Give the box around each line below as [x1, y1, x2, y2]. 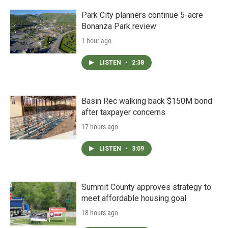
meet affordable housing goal [81, 193, 186, 204]
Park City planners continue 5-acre [81, 10, 203, 20]
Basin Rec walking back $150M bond [81, 96, 212, 106]
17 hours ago [81, 123, 118, 131]
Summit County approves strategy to [81, 182, 211, 192]
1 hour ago [81, 37, 111, 45]
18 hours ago [81, 209, 118, 217]
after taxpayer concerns [81, 107, 165, 118]
